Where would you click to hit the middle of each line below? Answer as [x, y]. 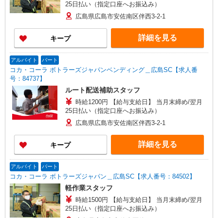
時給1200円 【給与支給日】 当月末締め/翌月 [92, 102]
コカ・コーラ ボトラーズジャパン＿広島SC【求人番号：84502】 [102, 176]
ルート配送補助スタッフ [102, 90]
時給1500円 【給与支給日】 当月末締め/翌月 [92, 200]
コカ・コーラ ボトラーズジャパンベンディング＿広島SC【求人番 [103, 70]
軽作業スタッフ [89, 188]
